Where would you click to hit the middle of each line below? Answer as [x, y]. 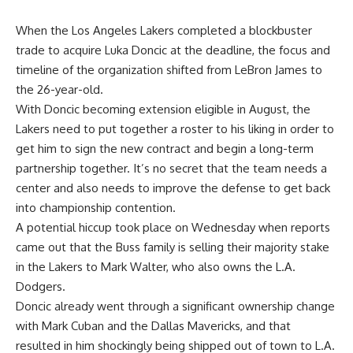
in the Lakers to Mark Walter [91, 266]
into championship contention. [96, 207]
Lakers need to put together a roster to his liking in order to [175, 128]
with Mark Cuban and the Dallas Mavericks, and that [153, 325]
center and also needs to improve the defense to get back [173, 188]
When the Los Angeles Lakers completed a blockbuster [164, 30]
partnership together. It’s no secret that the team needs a [171, 168]
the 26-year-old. [59, 89]
